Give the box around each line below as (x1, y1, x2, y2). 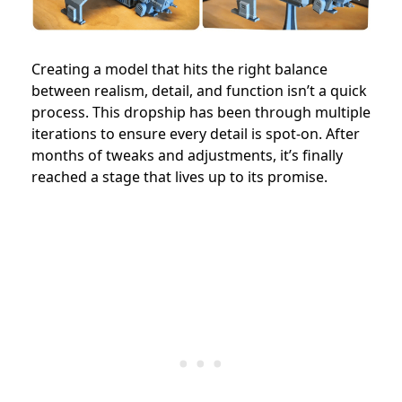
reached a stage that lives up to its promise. (31, 166, 328, 187)
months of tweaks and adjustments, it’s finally (31, 144, 343, 165)
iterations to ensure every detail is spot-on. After (31, 123, 360, 144)
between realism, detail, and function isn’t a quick (31, 80, 367, 100)
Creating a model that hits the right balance (31, 58, 328, 79)
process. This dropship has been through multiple (31, 101, 371, 122)
